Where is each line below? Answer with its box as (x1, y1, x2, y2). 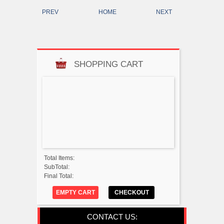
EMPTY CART (56, 188, 95, 196)
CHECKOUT (114, 188, 149, 196)
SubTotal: (44, 163, 69, 170)
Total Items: (44, 154, 74, 161)
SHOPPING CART (73, 59, 143, 69)
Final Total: (44, 172, 73, 179)
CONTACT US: (86, 212, 137, 221)
